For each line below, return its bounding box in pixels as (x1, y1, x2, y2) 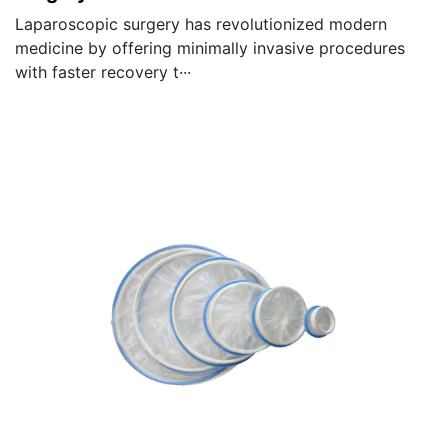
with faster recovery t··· (15, 61, 191, 82)
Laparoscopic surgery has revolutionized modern (15, 13, 387, 34)
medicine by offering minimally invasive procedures (15, 37, 405, 58)
